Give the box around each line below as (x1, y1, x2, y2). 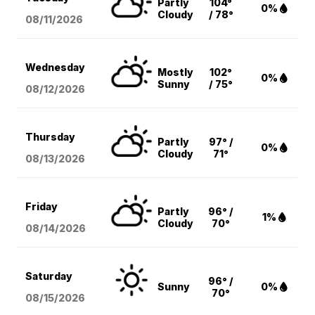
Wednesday (25, 61, 86, 74)
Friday (25, 200, 58, 213)
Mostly (157, 66, 194, 79)
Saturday (25, 270, 73, 283)
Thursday (25, 131, 76, 143)
